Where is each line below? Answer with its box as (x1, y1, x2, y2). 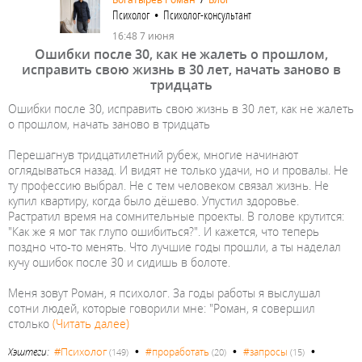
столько (8, 315, 53, 331)
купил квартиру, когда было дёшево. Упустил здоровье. (8, 192, 299, 208)
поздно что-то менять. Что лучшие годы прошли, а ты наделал (8, 238, 341, 255)
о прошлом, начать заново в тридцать (8, 116, 210, 132)
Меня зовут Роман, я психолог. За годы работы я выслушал (8, 284, 321, 301)
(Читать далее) (53, 315, 129, 331)
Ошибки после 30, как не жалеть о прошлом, (34, 44, 328, 63)
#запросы (243, 344, 288, 359)
